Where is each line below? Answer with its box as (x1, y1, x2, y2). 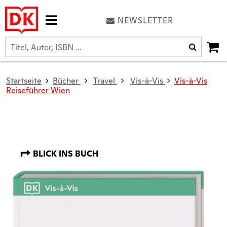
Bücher (53, 75, 79, 86)
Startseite (6, 75, 42, 86)
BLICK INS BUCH (31, 148, 98, 159)
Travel (93, 75, 115, 86)
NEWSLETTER (117, 15, 173, 26)
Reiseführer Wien (6, 85, 70, 96)
